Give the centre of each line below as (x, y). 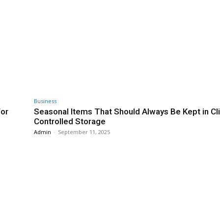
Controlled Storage (70, 122)
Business (45, 101)
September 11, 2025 (84, 132)
